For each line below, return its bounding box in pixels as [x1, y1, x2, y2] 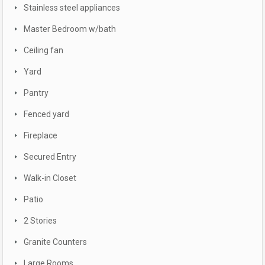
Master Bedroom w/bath [24, 24, 116, 34]
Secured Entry [24, 152, 76, 161]
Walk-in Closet [24, 173, 76, 183]
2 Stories [24, 216, 57, 225]
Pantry [24, 88, 49, 98]
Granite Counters [24, 237, 87, 247]
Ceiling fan [24, 46, 63, 55]
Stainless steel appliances [24, 3, 120, 12]
